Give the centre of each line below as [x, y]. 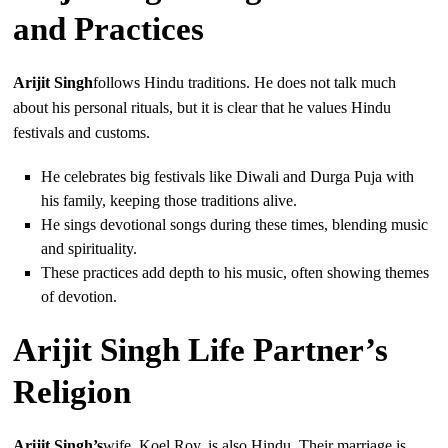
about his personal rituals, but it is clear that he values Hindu [202, 108]
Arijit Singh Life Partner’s [201, 350]
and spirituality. [89, 249]
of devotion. [79, 297]
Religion [72, 392]
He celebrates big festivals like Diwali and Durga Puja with [228, 177]
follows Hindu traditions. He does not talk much [245, 83]
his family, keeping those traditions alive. [169, 201]
